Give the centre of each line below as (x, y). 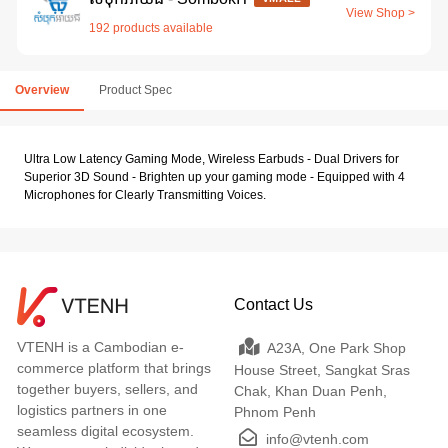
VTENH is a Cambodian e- (100, 346)
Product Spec (135, 89)
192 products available (151, 27)
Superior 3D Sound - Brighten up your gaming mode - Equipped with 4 (214, 176)
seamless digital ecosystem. (105, 430)
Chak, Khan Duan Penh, (310, 390)
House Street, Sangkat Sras (321, 369)
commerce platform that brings (114, 367)
